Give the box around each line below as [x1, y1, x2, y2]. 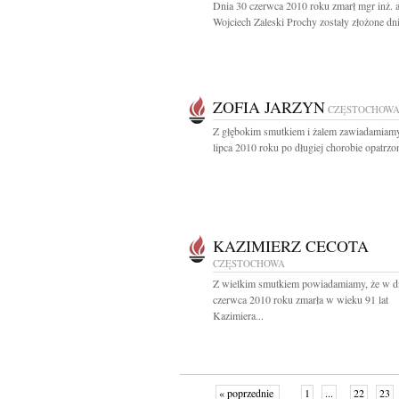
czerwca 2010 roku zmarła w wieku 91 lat [213, 292, 388, 306]
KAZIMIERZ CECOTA [213, 235, 369, 256]
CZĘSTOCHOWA [213, 256, 285, 270]
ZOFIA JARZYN [213, 96, 325, 118]
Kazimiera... [213, 308, 264, 322]
